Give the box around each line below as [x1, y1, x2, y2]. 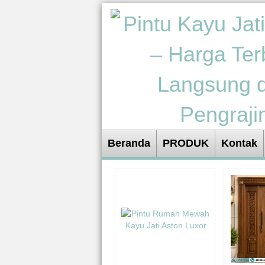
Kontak [221, 137, 257, 149]
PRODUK [163, 137, 209, 149]
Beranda [108, 137, 150, 149]
